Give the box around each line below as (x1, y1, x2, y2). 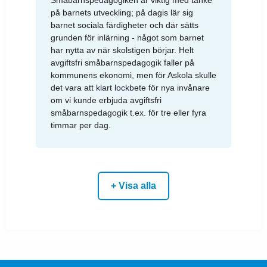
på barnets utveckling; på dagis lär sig (51, 7, 193, 17)
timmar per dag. (51, 120, 111, 130)
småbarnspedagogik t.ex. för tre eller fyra (51, 107, 206, 117)
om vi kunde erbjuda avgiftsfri (51, 95, 162, 105)
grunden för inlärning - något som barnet (51, 32, 204, 42)
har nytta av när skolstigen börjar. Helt (51, 45, 194, 55)
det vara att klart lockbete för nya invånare (51, 82, 210, 92)
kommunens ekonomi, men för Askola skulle (51, 70, 216, 80)
